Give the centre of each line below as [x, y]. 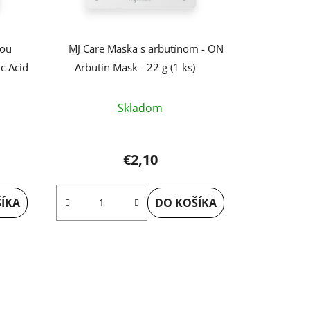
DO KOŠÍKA [186, 203]
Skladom [140, 108]
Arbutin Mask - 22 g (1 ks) [135, 67]
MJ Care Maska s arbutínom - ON [146, 49]
